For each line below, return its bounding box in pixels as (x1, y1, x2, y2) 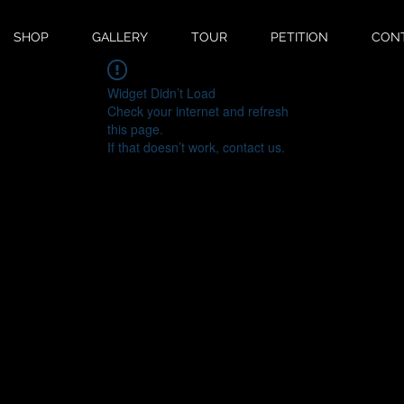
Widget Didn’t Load (107, 84, 216, 103)
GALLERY (92, 30, 148, 44)
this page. (107, 120, 163, 139)
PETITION (271, 30, 328, 44)
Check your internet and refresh (107, 102, 289, 121)
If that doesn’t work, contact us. (107, 138, 285, 157)
